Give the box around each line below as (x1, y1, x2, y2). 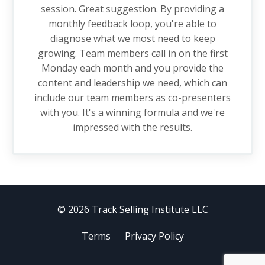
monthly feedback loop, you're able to (49, 17, 216, 31)
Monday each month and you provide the (41, 62, 224, 75)
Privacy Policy (124, 230, 184, 243)
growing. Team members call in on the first (37, 47, 228, 60)
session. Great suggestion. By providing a (41, 2, 224, 16)
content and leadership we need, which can (38, 76, 227, 90)
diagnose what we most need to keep (50, 32, 215, 46)
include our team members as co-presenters (34, 91, 231, 105)
